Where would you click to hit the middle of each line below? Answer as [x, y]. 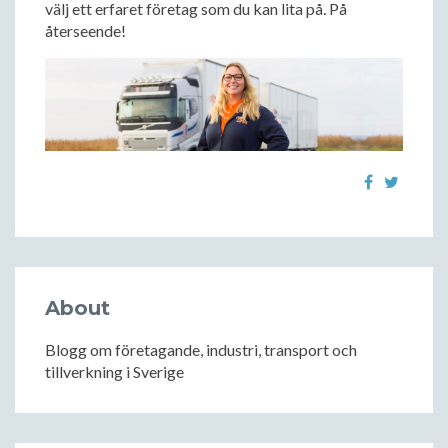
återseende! [85, 30]
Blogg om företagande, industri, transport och [201, 350]
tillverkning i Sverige [114, 372]
